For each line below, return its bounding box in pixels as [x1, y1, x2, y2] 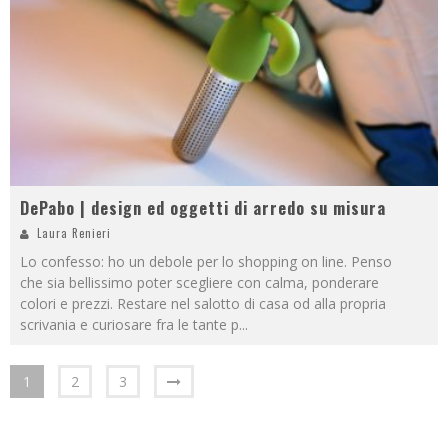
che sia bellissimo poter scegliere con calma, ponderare [20, 273, 379, 293]
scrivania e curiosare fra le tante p [20, 315, 239, 335]
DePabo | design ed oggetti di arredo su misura [20, 196, 386, 221]
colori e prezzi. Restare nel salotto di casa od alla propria [20, 294, 386, 314]
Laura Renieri [37, 225, 111, 242]
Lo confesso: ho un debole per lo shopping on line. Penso [20, 252, 392, 272]
